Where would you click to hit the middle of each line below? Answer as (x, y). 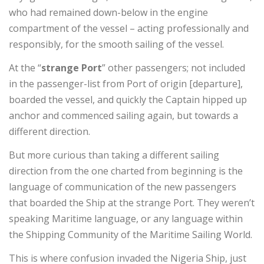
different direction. (49, 131)
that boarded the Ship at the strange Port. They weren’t (132, 202)
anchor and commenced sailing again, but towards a (123, 115)
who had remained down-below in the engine (108, 12)
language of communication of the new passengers (123, 187)
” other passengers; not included (174, 67)
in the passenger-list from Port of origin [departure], (126, 83)
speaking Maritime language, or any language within (126, 218)
